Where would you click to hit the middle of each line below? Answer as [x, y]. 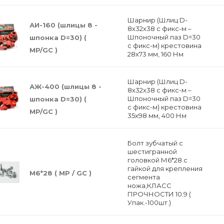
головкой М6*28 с [157, 160]
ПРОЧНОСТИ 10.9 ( [159, 194]
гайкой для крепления [165, 168]
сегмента [143, 177]
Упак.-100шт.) [149, 202]
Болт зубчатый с [155, 143]
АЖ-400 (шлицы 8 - [65, 86]
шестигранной [152, 151]
